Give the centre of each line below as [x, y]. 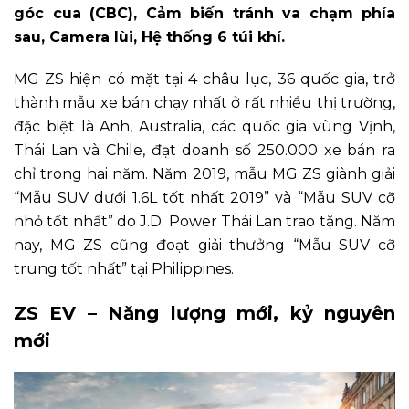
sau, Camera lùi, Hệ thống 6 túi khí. [149, 37]
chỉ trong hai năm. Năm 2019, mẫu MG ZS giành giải [204, 173]
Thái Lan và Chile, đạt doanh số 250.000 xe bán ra [204, 150]
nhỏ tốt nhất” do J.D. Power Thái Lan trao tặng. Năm [204, 221]
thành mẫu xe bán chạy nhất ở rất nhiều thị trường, [204, 102]
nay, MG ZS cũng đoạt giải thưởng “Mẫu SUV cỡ [204, 245]
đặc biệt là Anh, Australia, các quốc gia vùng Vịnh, [204, 126]
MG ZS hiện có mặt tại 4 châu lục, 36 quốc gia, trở [204, 79]
